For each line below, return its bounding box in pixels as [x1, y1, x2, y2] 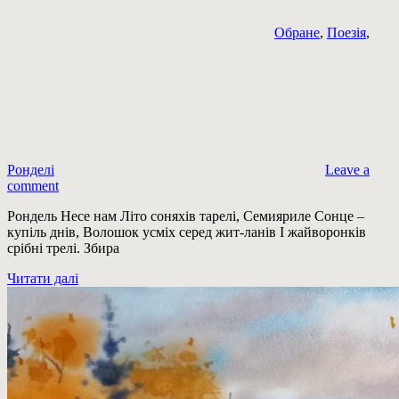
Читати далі [7, 271, 78, 287]
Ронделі [7, 162, 54, 178]
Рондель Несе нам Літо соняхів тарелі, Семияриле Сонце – [7, 208, 364, 224]
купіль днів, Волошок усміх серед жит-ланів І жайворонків [7, 224, 366, 240]
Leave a [325, 162, 370, 178]
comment [7, 178, 59, 194]
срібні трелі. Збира [7, 240, 119, 256]
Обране [274, 25, 320, 41]
